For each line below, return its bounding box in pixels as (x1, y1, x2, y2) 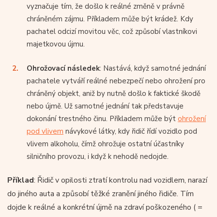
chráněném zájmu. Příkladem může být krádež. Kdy (27, 14, 193, 24)
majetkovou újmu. (27, 39, 85, 49)
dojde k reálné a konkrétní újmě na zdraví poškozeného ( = (7, 201, 202, 213)
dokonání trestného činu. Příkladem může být (27, 113, 178, 124)
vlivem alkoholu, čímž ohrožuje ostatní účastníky (27, 139, 184, 149)
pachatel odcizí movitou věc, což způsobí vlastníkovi (27, 26, 197, 36)
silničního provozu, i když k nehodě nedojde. (27, 151, 169, 161)
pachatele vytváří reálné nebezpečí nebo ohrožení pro (27, 76, 205, 86)
